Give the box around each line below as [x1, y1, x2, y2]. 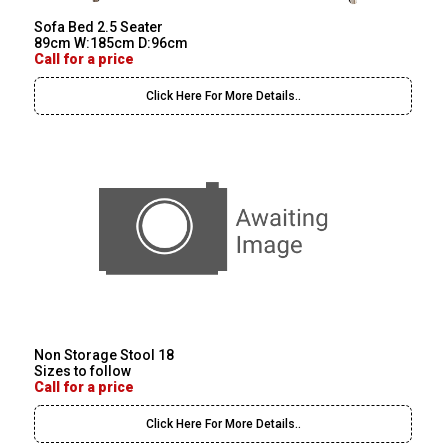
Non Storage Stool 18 [34, 346, 175, 363]
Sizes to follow [34, 362, 132, 379]
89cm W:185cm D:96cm [34, 34, 189, 51]
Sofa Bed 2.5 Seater [34, 18, 164, 35]
